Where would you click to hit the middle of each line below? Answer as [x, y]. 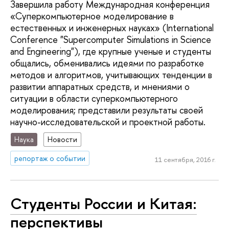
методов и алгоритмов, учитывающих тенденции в [111, 75]
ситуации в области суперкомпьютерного [94, 99]
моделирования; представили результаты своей [107, 110]
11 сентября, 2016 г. [185, 160]
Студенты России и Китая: [104, 204]
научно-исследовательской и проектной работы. [108, 122]
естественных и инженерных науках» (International [112, 28]
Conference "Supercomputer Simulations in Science [111, 40]
